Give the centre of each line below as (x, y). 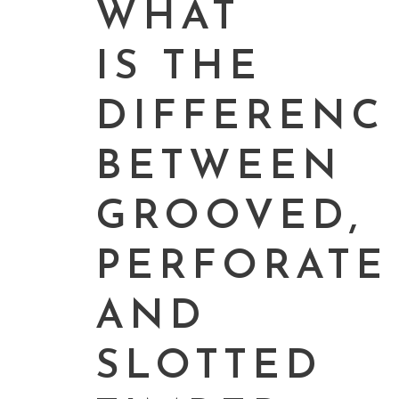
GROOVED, (229, 218)
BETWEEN (219, 168)
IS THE (179, 69)
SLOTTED (209, 368)
